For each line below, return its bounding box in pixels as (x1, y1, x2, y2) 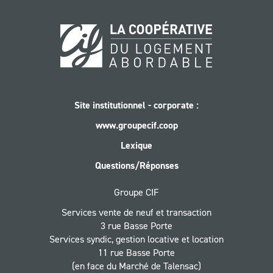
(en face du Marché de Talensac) (72, 259, 201, 272)
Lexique (121, 138, 152, 152)
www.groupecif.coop (95, 118, 178, 132)
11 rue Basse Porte (98, 246, 175, 258)
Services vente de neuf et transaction (62, 205, 211, 218)
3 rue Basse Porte (101, 219, 172, 232)
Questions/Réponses (94, 158, 179, 172)
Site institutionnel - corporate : (74, 98, 199, 112)
